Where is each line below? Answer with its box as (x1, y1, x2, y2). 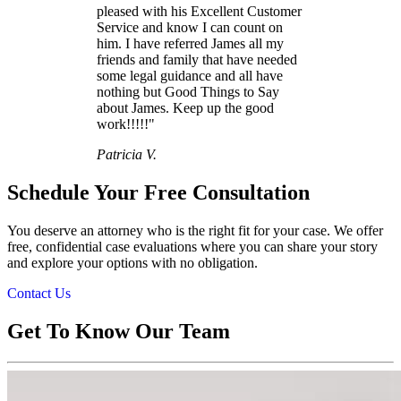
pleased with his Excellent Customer (97, 4, 302, 20)
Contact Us (7, 286, 71, 302)
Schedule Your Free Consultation (7, 181, 310, 205)
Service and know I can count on (97, 20, 283, 36)
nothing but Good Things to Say (97, 84, 279, 100)
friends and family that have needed (97, 52, 297, 68)
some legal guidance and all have (97, 68, 283, 84)
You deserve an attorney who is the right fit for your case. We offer (7, 223, 383, 239)
